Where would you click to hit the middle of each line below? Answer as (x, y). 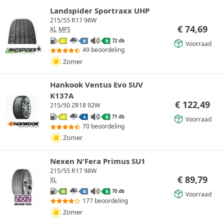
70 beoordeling (103, 126)
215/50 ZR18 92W (75, 105)
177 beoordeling (105, 200)
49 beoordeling (103, 50)
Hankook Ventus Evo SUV (96, 85)
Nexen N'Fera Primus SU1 (98, 161)
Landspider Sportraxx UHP (100, 10)
